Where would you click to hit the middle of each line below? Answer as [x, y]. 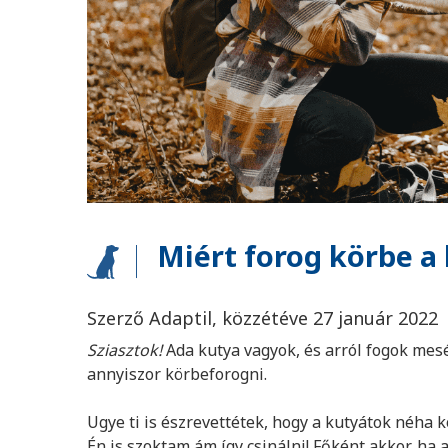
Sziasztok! [126, 350]
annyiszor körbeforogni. [179, 374]
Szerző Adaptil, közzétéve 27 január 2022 [262, 318]
